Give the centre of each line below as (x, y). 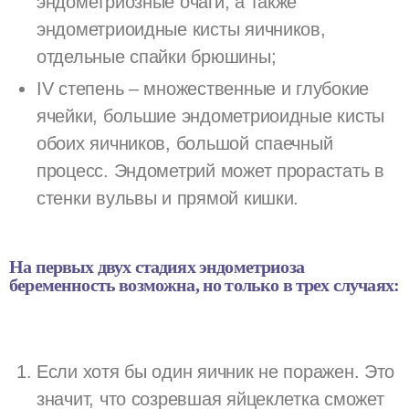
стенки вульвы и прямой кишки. (168, 198)
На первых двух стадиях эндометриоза (157, 266)
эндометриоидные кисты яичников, (181, 29)
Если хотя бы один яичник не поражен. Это (216, 371)
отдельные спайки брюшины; (157, 56)
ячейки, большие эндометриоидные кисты (211, 115)
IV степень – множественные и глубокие (203, 88)
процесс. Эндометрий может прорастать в (210, 170)
